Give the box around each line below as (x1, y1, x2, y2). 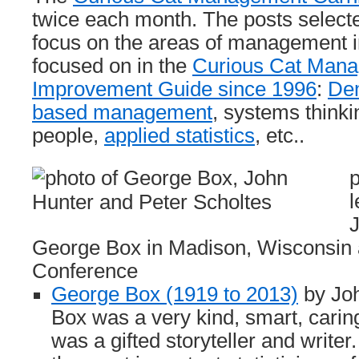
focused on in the (32, 54, 192, 77)
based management (32, 101, 212, 123)
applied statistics (104, 124, 255, 147)
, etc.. (255, 124, 305, 147)
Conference (32, 260, 138, 282)
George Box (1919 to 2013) (51, 283, 298, 305)
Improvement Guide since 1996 (32, 78, 317, 100)
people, (32, 124, 104, 147)
